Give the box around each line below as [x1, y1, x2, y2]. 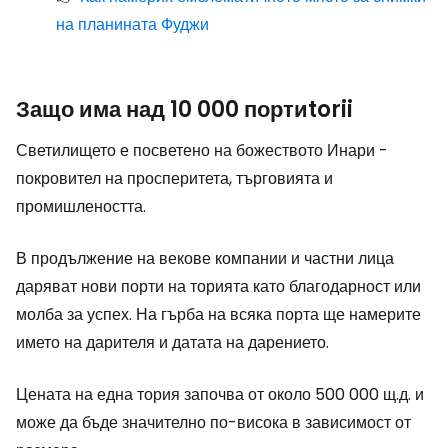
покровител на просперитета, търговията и [16, 166, 333, 190]
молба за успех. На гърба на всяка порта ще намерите [16, 302, 421, 326]
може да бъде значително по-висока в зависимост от [16, 410, 411, 434]
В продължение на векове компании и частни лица [16, 246, 394, 270]
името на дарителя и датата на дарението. [16, 330, 329, 354]
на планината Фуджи [56, 12, 209, 36]
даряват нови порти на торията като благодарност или [16, 274, 421, 298]
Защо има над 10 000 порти [16, 93, 308, 125]
